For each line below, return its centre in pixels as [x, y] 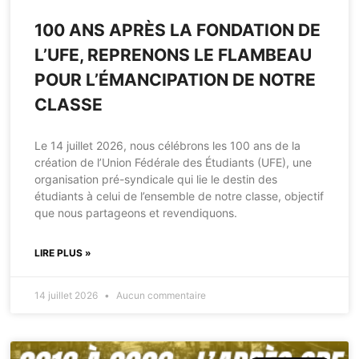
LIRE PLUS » [63, 253]
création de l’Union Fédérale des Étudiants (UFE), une [173, 163]
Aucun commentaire [160, 296]
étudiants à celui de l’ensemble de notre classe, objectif [179, 196]
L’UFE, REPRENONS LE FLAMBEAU [173, 55]
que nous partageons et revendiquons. [136, 213]
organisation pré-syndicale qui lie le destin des [156, 179]
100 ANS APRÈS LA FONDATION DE [178, 30]
